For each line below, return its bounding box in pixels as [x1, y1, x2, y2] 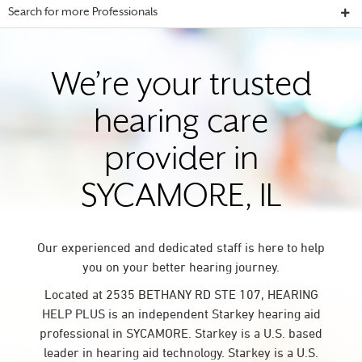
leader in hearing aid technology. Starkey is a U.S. [44, 345, 318, 360]
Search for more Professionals [8, 7, 158, 18]
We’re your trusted [50, 72, 312, 102]
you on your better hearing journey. [82, 259, 280, 274]
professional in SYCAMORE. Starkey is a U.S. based [40, 326, 322, 340]
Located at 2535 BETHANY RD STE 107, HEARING [44, 287, 318, 301]
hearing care [94, 109, 268, 139]
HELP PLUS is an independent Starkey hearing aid [41, 306, 321, 321]
